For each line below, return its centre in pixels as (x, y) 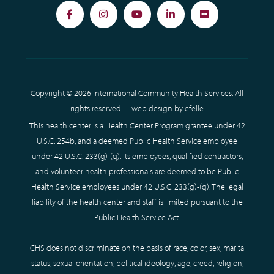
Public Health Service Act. (137, 217)
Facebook (89, 20)
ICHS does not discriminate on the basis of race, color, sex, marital (137, 247)
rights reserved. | (101, 108)
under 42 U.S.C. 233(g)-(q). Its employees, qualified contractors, (137, 156)
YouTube (154, 20)
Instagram (123, 20)
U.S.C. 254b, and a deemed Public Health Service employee (137, 140)
